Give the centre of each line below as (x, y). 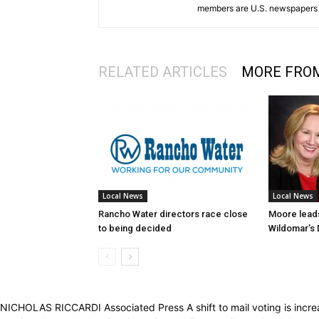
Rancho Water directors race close (173, 214)
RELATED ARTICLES (163, 72)
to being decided (135, 229)
